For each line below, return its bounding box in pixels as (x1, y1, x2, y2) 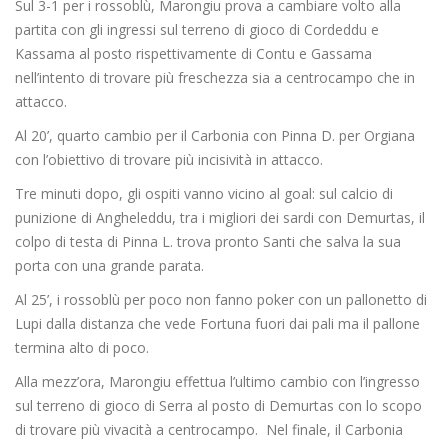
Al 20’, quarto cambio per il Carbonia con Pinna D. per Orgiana (15, 126, 415, 146)
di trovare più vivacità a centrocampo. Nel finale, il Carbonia (15, 420, 403, 440)
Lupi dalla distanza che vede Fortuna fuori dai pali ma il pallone (15, 314, 420, 334)
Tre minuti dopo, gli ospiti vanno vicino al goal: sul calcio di (15, 184, 393, 204)
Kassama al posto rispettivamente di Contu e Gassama (15, 44, 372, 64)
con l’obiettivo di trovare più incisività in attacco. (15, 150, 323, 170)
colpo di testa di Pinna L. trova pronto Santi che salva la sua (15, 232, 401, 252)
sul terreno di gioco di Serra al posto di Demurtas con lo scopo (15, 396, 422, 416)
